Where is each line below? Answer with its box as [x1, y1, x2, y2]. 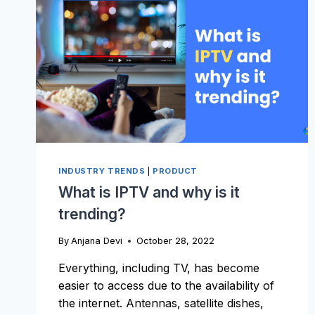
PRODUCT [153, 166, 198, 176]
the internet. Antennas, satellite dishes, [58, 295, 264, 310]
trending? [58, 205, 126, 223]
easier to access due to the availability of [58, 278, 274, 292]
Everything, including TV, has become [58, 260, 259, 275]
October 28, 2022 [136, 235, 215, 246]
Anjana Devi [71, 235, 123, 246]
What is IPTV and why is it [58, 183, 240, 201]
